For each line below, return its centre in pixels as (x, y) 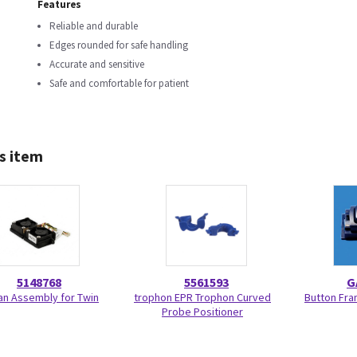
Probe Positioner (202, 312)
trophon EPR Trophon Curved (202, 297)
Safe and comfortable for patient (119, 83)
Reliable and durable (94, 26)
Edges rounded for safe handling (119, 45)
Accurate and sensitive (97, 64)
